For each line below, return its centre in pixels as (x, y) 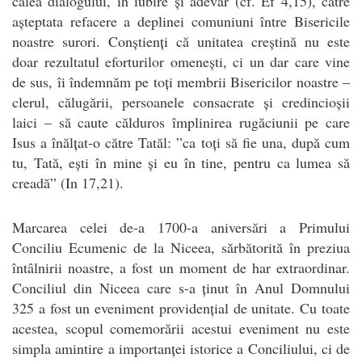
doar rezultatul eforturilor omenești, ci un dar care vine (181, 61)
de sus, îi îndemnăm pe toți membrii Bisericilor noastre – (181, 81)
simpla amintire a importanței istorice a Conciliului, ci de (181, 348)
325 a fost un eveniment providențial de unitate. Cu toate (181, 307)
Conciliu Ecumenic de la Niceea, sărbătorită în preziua (181, 247)
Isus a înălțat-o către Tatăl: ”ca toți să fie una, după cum (181, 142)
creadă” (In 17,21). (68, 182)
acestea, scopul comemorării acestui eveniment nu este (181, 328)
